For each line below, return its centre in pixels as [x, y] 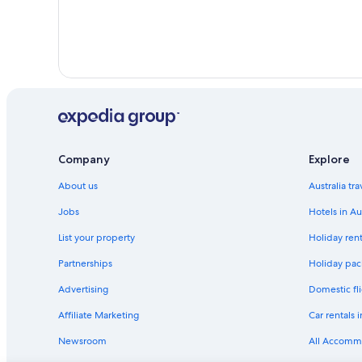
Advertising [83, 290]
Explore [329, 160]
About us [78, 186]
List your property [97, 238]
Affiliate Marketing [99, 316]
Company [84, 160]
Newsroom [82, 341]
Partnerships [85, 264]
